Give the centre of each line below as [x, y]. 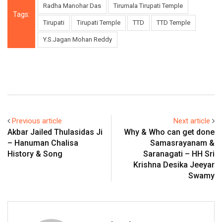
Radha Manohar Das [72, 6]
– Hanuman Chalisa [43, 143]
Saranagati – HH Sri [179, 154]
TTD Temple [173, 23]
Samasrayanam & [182, 143]
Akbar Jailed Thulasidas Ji [55, 132]
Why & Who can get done [169, 132]
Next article [192, 121]
